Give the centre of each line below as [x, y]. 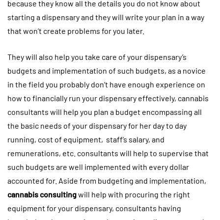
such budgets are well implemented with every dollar [98, 166]
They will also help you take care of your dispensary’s [97, 56]
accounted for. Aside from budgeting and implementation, [108, 180]
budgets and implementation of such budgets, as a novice [107, 70]
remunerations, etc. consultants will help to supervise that [108, 153]
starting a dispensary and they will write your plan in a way [106, 17]
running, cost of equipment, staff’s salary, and [86, 139]
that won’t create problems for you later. [77, 30]
